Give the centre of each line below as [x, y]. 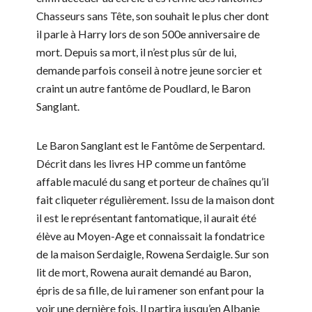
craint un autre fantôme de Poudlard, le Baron [143, 88]
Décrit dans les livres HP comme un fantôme [141, 164]
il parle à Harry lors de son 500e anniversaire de [148, 34]
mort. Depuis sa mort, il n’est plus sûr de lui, [136, 52]
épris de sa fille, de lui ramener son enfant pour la [150, 290]
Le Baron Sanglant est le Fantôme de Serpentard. [150, 146]
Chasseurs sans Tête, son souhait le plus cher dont [153, 16]
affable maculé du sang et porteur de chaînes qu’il [153, 182]
